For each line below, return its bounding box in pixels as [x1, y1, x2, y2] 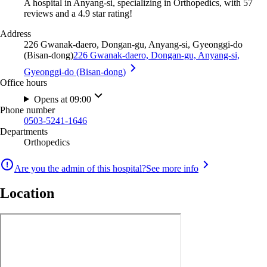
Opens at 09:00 [33, 94, 91, 104]
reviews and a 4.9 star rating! [24, 8, 132, 18]
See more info [146, 163, 198, 173]
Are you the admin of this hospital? [14, 163, 146, 173]
